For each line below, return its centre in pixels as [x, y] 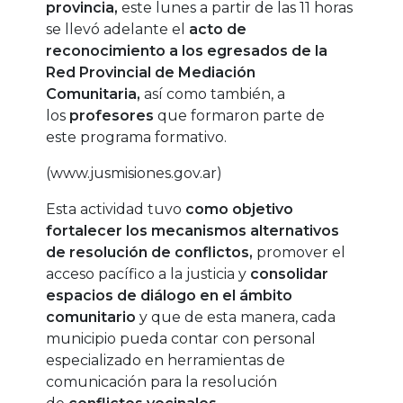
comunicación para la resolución [162, 382]
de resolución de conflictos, [152, 253]
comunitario [91, 318]
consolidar [290, 274]
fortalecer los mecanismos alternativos [193, 231]
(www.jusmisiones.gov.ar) [134, 174]
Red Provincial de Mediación [151, 73]
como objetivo [240, 210]
